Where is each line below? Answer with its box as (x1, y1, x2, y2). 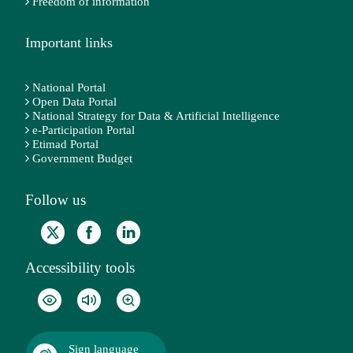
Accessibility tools (25, 258, 135, 276)
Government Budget (32, 151, 132, 165)
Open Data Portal (32, 95, 117, 108)
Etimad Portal (32, 137, 98, 150)
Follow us (25, 191, 86, 208)
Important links (25, 34, 113, 50)
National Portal (32, 80, 106, 94)
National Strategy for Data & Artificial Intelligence (32, 109, 280, 122)
